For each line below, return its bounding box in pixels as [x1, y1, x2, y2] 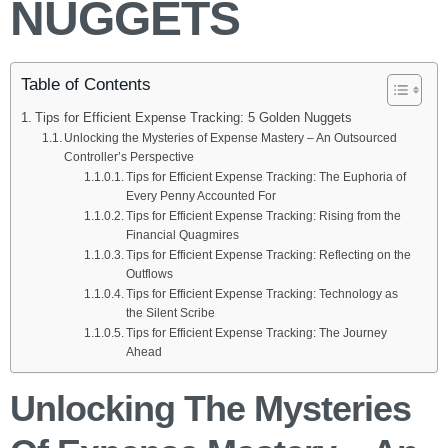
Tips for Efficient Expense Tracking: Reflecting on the [126, 248, 412, 262]
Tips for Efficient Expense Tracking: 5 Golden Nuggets [34, 111, 352, 125]
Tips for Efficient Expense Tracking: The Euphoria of [126, 170, 407, 184]
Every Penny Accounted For [126, 189, 277, 203]
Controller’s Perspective [64, 150, 195, 164]
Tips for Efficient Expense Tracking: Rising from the [126, 209, 402, 223]
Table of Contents [21, 75, 151, 95]
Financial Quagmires [126, 228, 240, 242]
